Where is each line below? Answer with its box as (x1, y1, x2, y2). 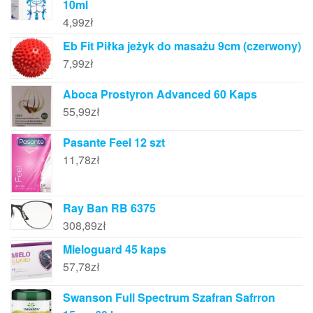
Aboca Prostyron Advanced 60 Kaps (63, 85, 257, 102)
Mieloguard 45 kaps (63, 241, 166, 258)
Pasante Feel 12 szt (63, 133, 165, 150)
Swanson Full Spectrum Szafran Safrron (63, 289, 275, 306)
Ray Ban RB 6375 (63, 200, 156, 217)
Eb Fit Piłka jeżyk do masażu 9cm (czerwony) (63, 37, 301, 54)
